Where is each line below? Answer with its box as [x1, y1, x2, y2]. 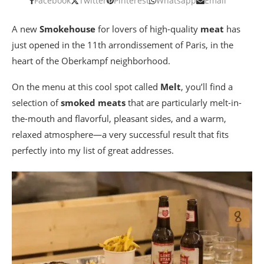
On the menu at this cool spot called [12, 81, 160, 93]
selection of [12, 97, 61, 108]
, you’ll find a [181, 81, 233, 93]
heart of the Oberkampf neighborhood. [12, 55, 170, 67]
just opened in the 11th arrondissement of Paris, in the [12, 39, 233, 51]
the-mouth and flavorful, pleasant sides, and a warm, [12, 113, 226, 124]
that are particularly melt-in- [126, 97, 242, 108]
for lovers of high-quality [95, 23, 200, 35]
